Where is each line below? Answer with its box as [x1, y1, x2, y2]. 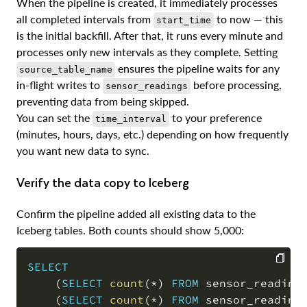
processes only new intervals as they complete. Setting [16, 45, 278, 59]
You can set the [16, 111, 93, 125]
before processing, [191, 78, 282, 92]
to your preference [169, 111, 262, 125]
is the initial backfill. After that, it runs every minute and [16, 29, 283, 42]
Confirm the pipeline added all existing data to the [16, 207, 256, 221]
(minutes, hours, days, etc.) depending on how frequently [16, 127, 288, 141]
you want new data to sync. [16, 144, 149, 158]
